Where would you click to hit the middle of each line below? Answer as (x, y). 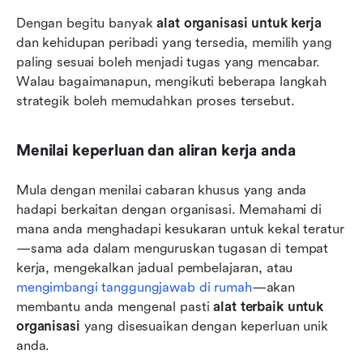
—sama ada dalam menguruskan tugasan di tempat (173, 248)
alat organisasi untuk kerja (239, 23)
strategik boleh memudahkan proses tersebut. (156, 100)
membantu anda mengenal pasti (115, 306)
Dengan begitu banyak (87, 23)
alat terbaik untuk (268, 306)
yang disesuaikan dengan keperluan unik (204, 326)
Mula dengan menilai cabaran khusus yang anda (162, 190)
